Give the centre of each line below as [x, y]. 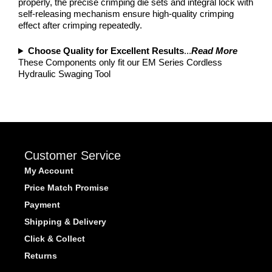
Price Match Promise [66, 187]
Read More [214, 50]
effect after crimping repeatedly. [80, 25]
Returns [41, 255]
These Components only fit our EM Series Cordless [120, 62]
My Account [49, 170]
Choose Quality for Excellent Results [106, 50]
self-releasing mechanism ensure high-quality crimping [126, 14]
